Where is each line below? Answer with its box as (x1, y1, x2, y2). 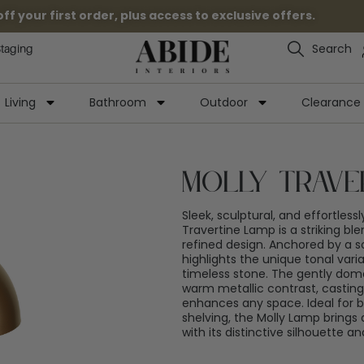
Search (312, 41, 353, 57)
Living (5, 94, 36, 110)
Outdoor (200, 94, 248, 110)
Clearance (301, 94, 361, 110)
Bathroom (89, 94, 146, 110)
